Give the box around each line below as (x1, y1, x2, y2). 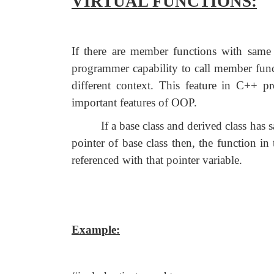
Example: (72, 223, 120, 236)
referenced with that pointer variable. (72, 154, 242, 166)
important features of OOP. (72, 96, 197, 109)
